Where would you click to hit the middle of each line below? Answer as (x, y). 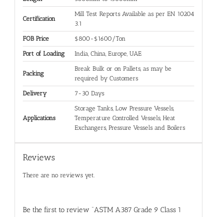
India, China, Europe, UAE (108, 53)
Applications (39, 118)
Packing (33, 73)
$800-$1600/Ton (100, 38)
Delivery (34, 93)
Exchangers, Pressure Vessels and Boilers (130, 127)
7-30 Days (89, 93)
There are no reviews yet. (59, 175)
